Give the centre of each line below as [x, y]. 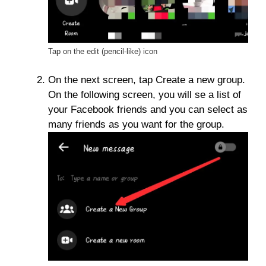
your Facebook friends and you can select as [148, 109]
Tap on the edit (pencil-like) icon [103, 52]
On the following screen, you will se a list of [145, 94]
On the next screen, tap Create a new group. [147, 80]
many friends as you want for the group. [136, 124]
